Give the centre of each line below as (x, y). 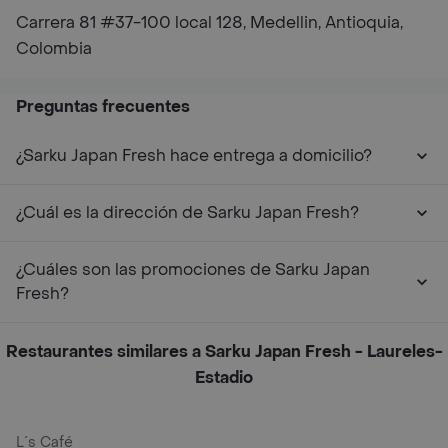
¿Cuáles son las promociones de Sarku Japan (193, 269)
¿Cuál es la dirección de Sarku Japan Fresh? (187, 212)
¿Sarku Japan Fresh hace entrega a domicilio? (194, 155)
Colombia (54, 48)
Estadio (224, 377)
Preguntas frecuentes (103, 106)
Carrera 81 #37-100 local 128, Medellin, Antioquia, (209, 22)
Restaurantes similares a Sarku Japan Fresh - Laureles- (224, 351)
